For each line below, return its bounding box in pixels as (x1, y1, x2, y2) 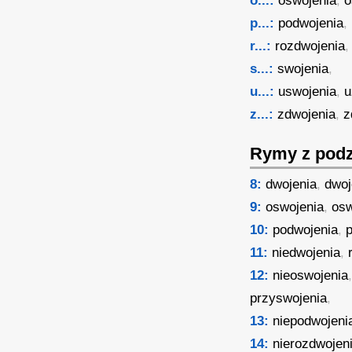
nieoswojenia (273, 268, 349, 283)
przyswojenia (250, 291, 328, 306)
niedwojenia (272, 245, 341, 260)
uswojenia (278, 84, 337, 99)
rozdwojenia (275, 38, 346, 53)
